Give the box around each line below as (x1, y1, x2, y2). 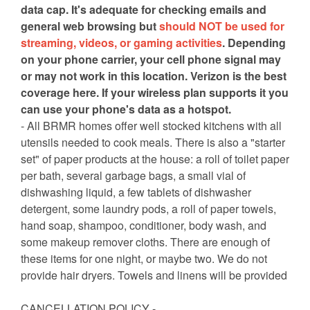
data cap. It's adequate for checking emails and (21, 1, 266, 18)
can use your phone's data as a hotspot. (21, 101, 234, 118)
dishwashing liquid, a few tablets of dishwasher (21, 184, 251, 201)
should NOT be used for (159, 18, 284, 35)
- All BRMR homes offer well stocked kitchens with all (21, 118, 282, 134)
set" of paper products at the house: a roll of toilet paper (21, 151, 289, 167)
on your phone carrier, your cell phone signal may (21, 51, 281, 68)
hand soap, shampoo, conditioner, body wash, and (21, 217, 266, 234)
